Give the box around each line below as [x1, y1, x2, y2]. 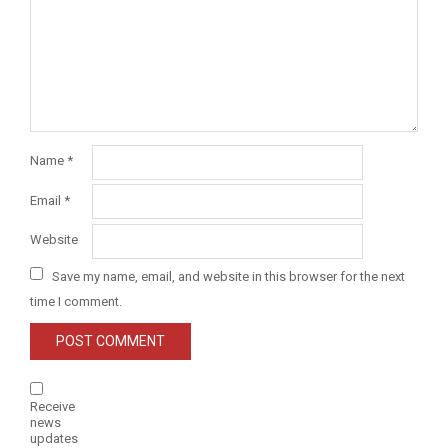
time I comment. [30, 293, 122, 309]
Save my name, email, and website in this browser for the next [52, 268, 405, 284]
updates [30, 430, 78, 446]
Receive [30, 398, 75, 414]
